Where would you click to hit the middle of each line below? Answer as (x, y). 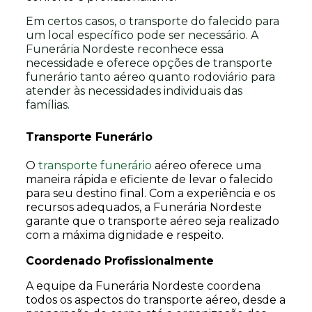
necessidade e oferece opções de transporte (149, 63)
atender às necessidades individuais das (134, 91)
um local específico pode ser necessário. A (142, 35)
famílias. (47, 105)
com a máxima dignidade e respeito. (124, 235)
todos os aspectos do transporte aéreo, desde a (155, 300)
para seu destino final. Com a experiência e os (150, 193)
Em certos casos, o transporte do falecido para (152, 21)
